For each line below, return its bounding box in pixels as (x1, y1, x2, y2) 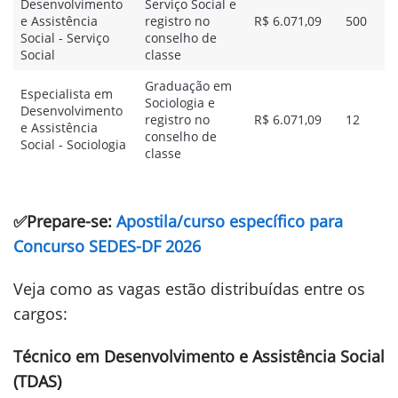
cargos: (13, 303, 68, 324)
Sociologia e (145, 94, 215, 111)
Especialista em (20, 85, 113, 102)
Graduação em (145, 77, 232, 94)
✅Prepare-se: (13, 211, 116, 232)
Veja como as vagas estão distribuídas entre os (13, 278, 365, 299)
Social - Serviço (20, 29, 109, 46)
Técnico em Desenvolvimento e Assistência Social (13, 346, 385, 367)
